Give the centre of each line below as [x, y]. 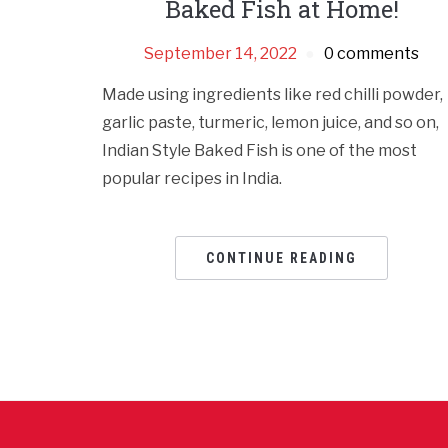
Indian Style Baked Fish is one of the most [259, 151]
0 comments [372, 54]
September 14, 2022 [221, 54]
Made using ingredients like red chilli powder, [272, 95]
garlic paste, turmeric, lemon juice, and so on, [270, 123]
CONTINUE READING [282, 258]
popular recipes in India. [192, 179]
